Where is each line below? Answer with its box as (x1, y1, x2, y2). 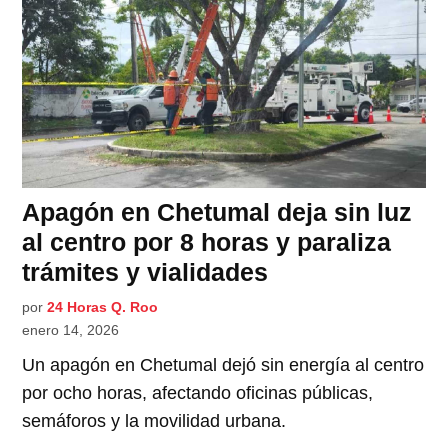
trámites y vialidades (22, 257, 269, 286)
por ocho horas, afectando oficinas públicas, (22, 382, 374, 403)
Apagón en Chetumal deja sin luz (22, 197, 413, 226)
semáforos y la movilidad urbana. (22, 410, 287, 431)
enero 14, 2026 (22, 321, 120, 338)
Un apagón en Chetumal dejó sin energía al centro (22, 354, 425, 375)
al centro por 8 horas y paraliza (22, 227, 392, 256)
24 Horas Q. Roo (47, 298, 159, 315)
